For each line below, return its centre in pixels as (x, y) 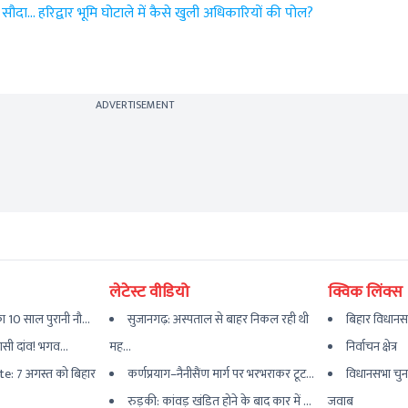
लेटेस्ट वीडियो (150, 293)
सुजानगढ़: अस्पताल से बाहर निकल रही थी (219, 320)
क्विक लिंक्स (365, 293)
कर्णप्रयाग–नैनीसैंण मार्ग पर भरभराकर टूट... (221, 374)
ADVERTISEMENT (134, 105)
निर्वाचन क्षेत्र (371, 347)
